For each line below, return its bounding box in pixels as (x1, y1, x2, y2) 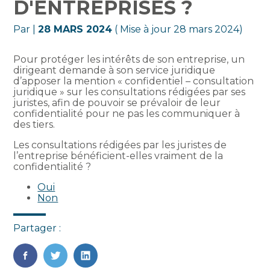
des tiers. (13, 119, 55, 131)
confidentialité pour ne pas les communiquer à (13, 108, 240, 120)
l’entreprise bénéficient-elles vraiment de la (13, 150, 224, 162)
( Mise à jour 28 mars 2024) (112, 24, 243, 36)
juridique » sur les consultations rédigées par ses (13, 86, 246, 98)
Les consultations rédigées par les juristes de (13, 139, 227, 151)
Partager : (13, 222, 61, 234)
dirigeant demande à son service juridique (13, 64, 216, 77)
